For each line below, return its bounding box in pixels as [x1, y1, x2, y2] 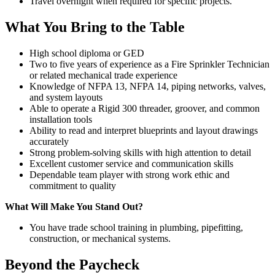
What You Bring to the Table [5, 19, 185, 36]
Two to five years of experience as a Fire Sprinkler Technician [29, 59, 269, 69]
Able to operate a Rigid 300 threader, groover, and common [29, 103, 260, 114]
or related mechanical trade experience [29, 70, 177, 80]
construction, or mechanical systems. [29, 233, 171, 244]
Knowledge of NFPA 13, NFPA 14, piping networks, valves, [29, 81, 266, 91]
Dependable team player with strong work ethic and [29, 169, 230, 180]
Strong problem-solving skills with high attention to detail [29, 147, 251, 158]
